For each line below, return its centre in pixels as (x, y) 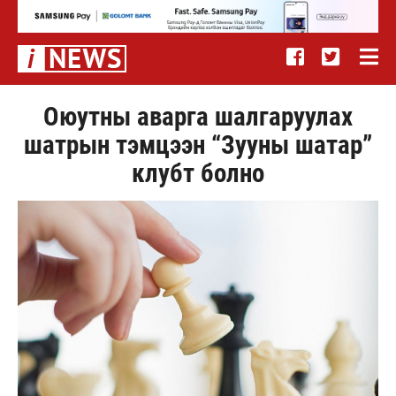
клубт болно (198, 173)
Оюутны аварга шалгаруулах (198, 116)
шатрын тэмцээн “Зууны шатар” (198, 145)
